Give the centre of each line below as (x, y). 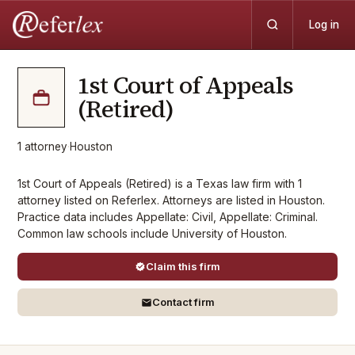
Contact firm (183, 302)
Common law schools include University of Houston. (152, 233)
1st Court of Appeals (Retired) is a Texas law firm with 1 (160, 183)
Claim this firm (183, 266)
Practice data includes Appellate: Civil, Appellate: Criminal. (168, 217)
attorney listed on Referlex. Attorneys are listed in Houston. (171, 200)
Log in (324, 25)
